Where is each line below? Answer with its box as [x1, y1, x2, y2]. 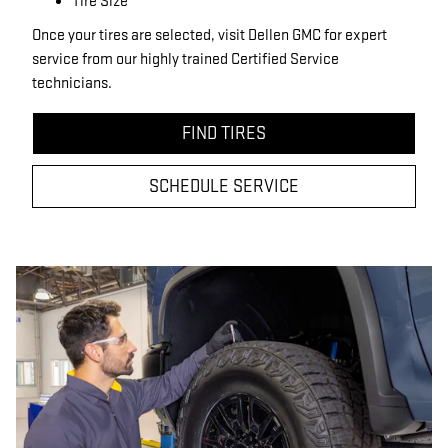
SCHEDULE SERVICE [149, 176, 299, 197]
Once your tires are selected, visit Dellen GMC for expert [32, 26, 387, 45]
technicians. [32, 74, 112, 93]
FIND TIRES [182, 123, 266, 144]
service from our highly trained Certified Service [32, 50, 339, 69]
